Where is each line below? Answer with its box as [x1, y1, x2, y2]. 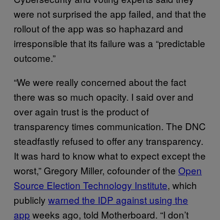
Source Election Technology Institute [14, 178, 167, 192]
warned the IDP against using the [48, 193, 188, 206]
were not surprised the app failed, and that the [14, 7, 206, 20]
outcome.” [14, 51, 55, 64]
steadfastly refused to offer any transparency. [14, 134, 203, 147]
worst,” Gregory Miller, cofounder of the [14, 164, 178, 177]
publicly [14, 193, 48, 206]
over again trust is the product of [14, 105, 149, 118]
